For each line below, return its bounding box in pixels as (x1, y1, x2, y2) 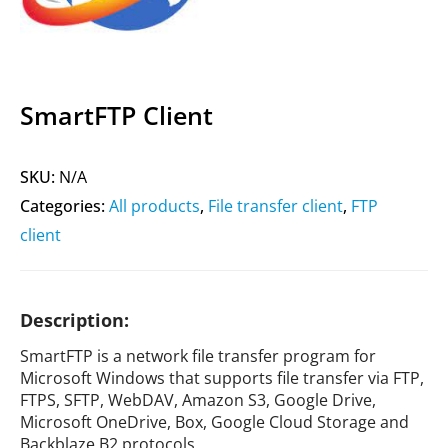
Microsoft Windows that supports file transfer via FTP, (20, 367, 424, 389)
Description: (20, 308, 129, 332)
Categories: (20, 195, 109, 217)
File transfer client (208, 195, 343, 217)
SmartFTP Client (20, 98, 213, 132)
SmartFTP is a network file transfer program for (20, 345, 376, 367)
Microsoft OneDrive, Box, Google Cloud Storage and (20, 411, 409, 433)
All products (109, 195, 200, 217)
